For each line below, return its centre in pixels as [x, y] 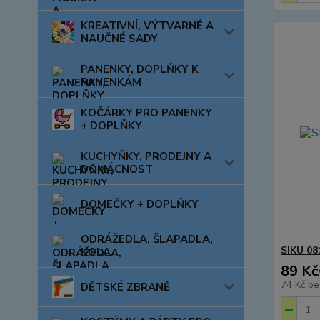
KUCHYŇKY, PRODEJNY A [146, 156]
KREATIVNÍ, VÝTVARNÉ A [147, 26]
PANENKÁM [111, 82]
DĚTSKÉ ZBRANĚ [125, 287]
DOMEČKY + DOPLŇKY [140, 204]
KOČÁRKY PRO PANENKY [146, 113]
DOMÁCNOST [117, 169]
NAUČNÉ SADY [119, 39]
